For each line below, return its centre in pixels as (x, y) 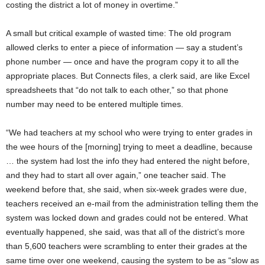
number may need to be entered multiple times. (95, 104)
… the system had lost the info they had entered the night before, (128, 161)
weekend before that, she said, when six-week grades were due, (126, 189)
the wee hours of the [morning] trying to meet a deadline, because (129, 146)
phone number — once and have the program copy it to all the (122, 61)
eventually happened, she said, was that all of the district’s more (125, 232)
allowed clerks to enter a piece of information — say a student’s (124, 47)
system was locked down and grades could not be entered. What (127, 217)
